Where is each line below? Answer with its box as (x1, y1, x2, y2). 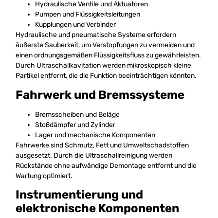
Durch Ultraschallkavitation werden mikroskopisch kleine (16, 61, 192, 70)
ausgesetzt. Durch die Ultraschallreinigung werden (16, 151, 173, 160)
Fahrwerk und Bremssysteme (16, 88, 185, 102)
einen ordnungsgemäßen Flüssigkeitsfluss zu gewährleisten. (16, 51, 201, 60)
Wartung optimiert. (16, 171, 73, 180)
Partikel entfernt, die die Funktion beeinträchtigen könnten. (16, 72, 197, 80)
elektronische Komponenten (16, 201, 180, 215)
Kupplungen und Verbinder (35, 20, 116, 29)
